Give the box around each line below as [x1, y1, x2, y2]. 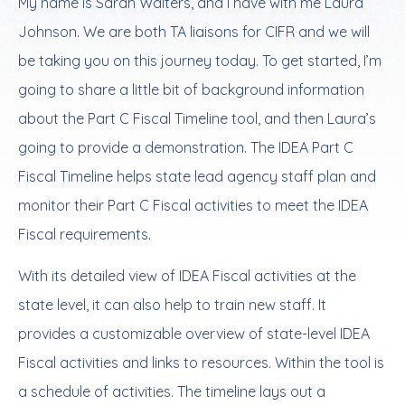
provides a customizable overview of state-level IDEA [18, 325, 370, 343]
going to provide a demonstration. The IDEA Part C [18, 138, 353, 156]
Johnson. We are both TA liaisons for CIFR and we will [18, 23, 370, 41]
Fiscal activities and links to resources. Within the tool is [18, 353, 384, 372]
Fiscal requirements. [18, 225, 151, 243]
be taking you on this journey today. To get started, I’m [18, 52, 381, 70]
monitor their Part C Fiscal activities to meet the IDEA [18, 196, 368, 214]
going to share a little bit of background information [18, 80, 364, 99]
